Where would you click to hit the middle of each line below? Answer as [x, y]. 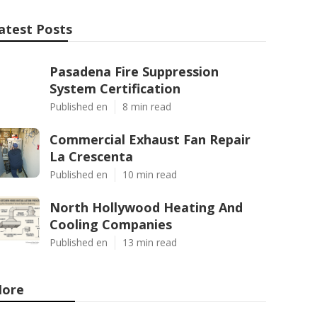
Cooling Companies [111, 224]
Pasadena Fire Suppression [134, 71]
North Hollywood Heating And [146, 207]
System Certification [115, 88]
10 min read [150, 174]
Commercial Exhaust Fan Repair [150, 139]
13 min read [150, 242]
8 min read [147, 106]
